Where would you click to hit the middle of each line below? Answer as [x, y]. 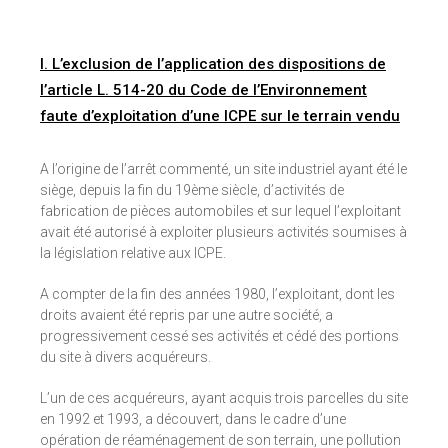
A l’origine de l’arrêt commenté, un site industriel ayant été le [223, 169]
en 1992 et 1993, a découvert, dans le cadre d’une [193, 419]
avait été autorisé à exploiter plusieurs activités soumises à [223, 232]
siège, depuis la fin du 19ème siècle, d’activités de [192, 190]
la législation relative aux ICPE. [133, 253]
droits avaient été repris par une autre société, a [186, 315]
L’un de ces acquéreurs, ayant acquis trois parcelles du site [224, 398]
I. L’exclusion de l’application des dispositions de [213, 64]
